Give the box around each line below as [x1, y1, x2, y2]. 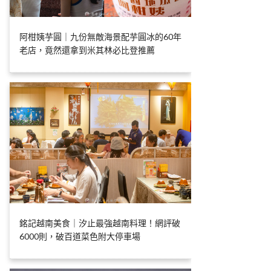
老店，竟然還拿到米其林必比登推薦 [19, 45, 155, 56]
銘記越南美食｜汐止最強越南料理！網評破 [19, 218, 180, 229]
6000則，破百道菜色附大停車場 [19, 231, 140, 242]
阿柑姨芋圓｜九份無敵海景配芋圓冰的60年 [19, 31, 181, 42]
